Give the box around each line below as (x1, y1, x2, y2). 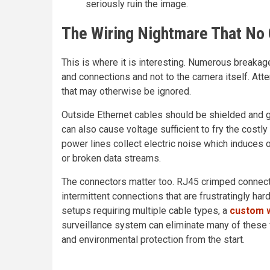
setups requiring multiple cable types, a (61, 205, 230, 216)
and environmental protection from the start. (61, 234, 245, 245)
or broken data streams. (61, 152, 161, 164)
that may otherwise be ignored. (61, 86, 191, 97)
